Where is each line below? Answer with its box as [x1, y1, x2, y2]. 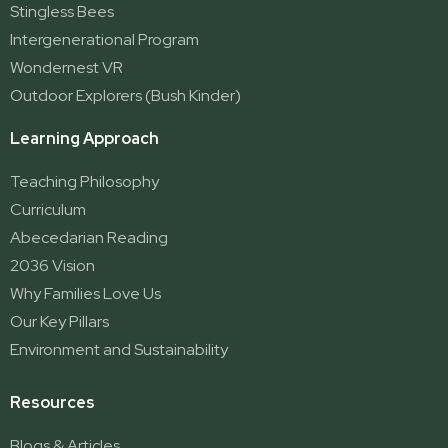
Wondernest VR [10, 57, 123, 79]
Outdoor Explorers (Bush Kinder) [10, 85, 241, 107]
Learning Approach [10, 128, 159, 150]
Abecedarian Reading [10, 227, 168, 249]
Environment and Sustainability [10, 339, 228, 361]
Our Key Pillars [10, 311, 109, 333]
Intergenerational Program [10, 29, 199, 51]
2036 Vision [10, 255, 95, 277]
